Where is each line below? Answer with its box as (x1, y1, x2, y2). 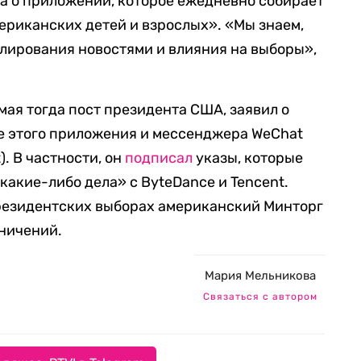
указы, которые (193, 149, 304, 167)
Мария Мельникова (205, 268, 316, 283)
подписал (125, 149, 193, 167)
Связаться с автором (203, 291, 317, 302)
